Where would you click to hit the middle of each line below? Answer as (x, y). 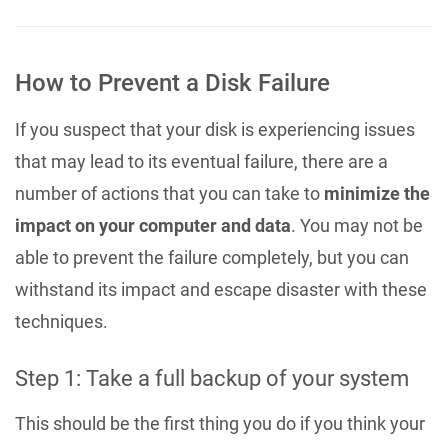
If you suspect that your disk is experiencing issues (215, 129)
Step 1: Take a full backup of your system (212, 378)
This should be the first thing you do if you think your (220, 423)
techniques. (61, 321)
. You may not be (357, 225)
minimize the (377, 193)
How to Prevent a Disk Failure (172, 82)
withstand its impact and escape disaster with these (221, 289)
